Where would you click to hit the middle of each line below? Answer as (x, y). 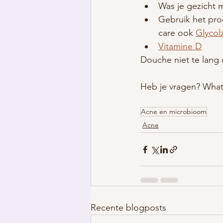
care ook (177, 33)
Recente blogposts (128, 208)
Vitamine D (180, 46)
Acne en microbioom (174, 111)
